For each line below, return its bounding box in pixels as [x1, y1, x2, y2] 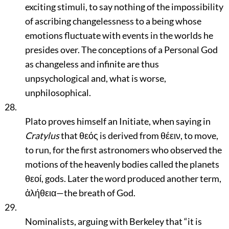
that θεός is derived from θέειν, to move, [59, 130, 218, 141]
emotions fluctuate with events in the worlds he [25, 30, 213, 41]
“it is [184, 216, 202, 227]
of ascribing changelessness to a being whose [25, 15, 201, 27]
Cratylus [25, 130, 59, 141]
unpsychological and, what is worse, [25, 73, 166, 84]
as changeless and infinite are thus [25, 58, 159, 70]
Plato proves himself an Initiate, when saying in [25, 116, 211, 127]
